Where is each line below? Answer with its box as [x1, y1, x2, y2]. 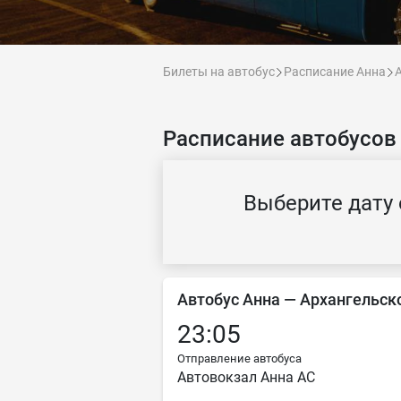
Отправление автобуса [177, 352, 302, 365]
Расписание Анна [284, 64, 386, 79]
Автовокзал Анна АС [177, 369, 315, 386]
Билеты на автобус [163, 64, 275, 79]
